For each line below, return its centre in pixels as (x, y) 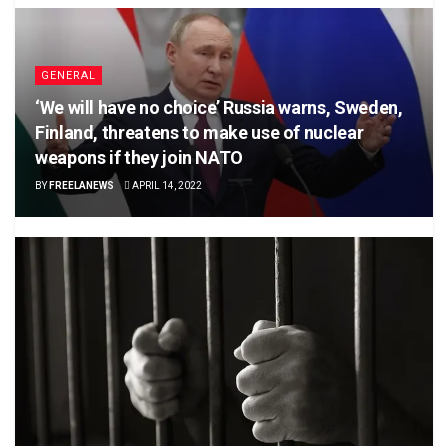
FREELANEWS (81, 185)
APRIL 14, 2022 (166, 185)
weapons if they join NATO (139, 157)
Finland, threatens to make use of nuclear (199, 132)
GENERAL (68, 75)
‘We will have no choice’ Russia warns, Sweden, (219, 107)
